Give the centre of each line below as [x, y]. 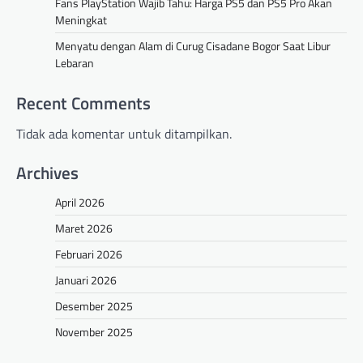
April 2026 [80, 202]
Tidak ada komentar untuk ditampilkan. [124, 134]
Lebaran [75, 63]
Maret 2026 [84, 228]
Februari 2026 [89, 254]
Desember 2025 [94, 305]
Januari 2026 [86, 280]
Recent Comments [83, 103]
